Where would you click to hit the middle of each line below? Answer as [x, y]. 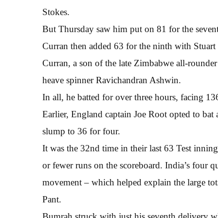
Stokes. [56, 12]
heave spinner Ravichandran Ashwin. [112, 80]
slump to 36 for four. [81, 131]
